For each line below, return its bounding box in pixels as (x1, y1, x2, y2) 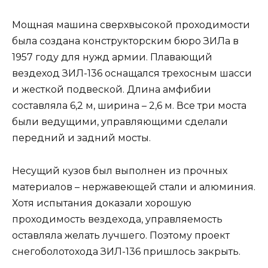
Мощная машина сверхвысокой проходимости (12, 19, 250, 31)
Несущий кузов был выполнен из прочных (12, 165, 227, 176)
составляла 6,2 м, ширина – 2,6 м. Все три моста (12, 100, 246, 112)
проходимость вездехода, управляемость (12, 213, 223, 225)
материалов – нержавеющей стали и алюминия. (12, 181, 255, 193)
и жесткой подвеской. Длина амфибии (12, 84, 211, 96)
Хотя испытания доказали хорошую (12, 197, 191, 209)
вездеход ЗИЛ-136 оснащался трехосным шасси (12, 68, 252, 80)
